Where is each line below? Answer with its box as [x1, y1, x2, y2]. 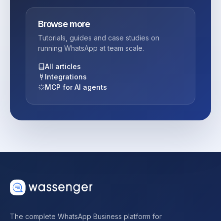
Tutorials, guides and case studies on [38, 34, 159, 42]
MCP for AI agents [45, 83, 107, 92]
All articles [45, 62, 81, 71]
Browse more [38, 18, 90, 30]
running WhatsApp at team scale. [38, 44, 144, 53]
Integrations [45, 73, 87, 81]
